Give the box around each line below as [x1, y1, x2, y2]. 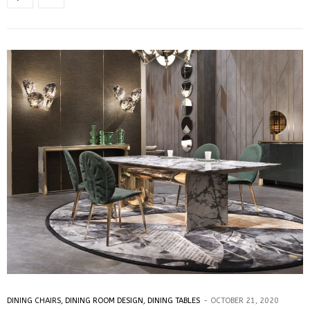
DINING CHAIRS [7, 295, 61, 305]
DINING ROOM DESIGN [65, 295, 143, 305]
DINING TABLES [147, 295, 200, 305]
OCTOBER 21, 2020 [210, 295, 279, 305]
